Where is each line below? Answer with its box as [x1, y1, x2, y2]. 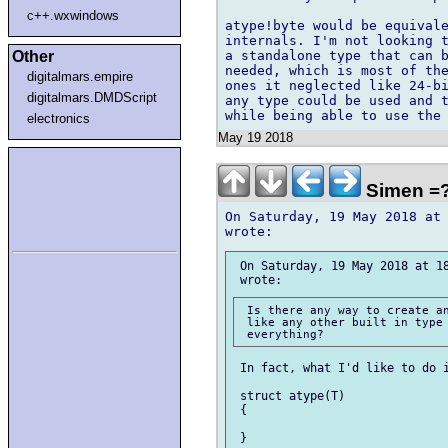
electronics [27, 110, 91, 126]
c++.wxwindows [27, 7, 120, 23]
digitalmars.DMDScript [27, 89, 158, 105]
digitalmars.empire [27, 68, 134, 84]
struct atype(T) [233, 389, 345, 404]
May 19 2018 [218, 130, 293, 146]
